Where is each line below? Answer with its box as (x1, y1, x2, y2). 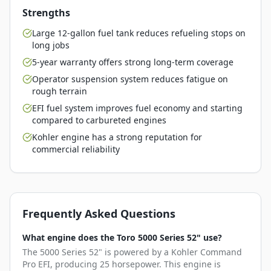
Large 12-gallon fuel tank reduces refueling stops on (32, 27, 246, 39)
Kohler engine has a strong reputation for (32, 131, 202, 143)
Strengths (22, 6, 70, 19)
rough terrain (32, 85, 87, 97)
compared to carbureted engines (32, 114, 166, 126)
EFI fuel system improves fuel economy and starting (32, 102, 243, 114)
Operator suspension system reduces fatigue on (32, 73, 228, 85)
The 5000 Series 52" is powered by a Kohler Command (22, 246, 242, 258)
